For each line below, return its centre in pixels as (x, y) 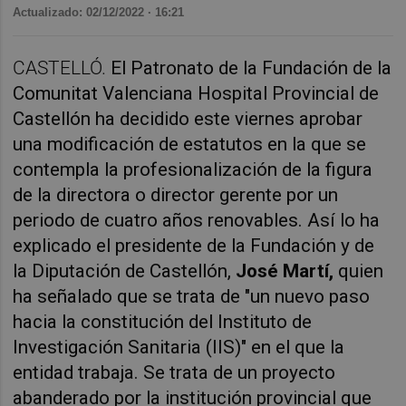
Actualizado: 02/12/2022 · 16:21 (99, 12)
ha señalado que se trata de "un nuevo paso (192, 297)
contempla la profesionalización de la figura (193, 170)
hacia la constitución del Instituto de (163, 322)
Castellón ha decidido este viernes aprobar (188, 119)
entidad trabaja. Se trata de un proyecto (174, 373)
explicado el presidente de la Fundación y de (194, 246)
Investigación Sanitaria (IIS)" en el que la (179, 348)
